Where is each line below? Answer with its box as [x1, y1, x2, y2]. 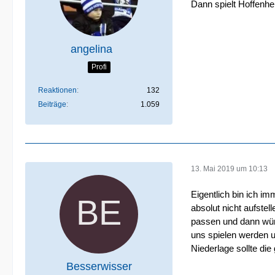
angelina [71, 43, 112, 55]
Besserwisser [66, 260, 132, 273]
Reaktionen [38, 86, 77, 95]
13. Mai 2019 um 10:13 [191, 164, 268, 173]
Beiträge [38, 100, 66, 109]
